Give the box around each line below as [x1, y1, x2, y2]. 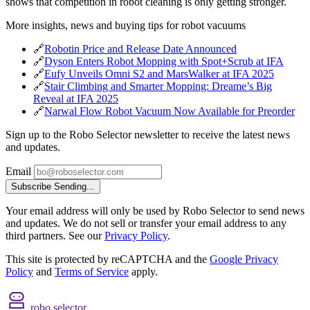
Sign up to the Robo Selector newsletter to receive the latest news [6, 129, 290, 141]
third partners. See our [6, 230, 104, 242]
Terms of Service [55, 266, 129, 278]
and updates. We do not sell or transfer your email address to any [6, 217, 286, 230]
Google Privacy [210, 253, 278, 266]
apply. [129, 266, 158, 278]
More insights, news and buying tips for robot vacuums [6, 19, 246, 32]
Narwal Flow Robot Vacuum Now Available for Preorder [44, 105, 295, 118]
